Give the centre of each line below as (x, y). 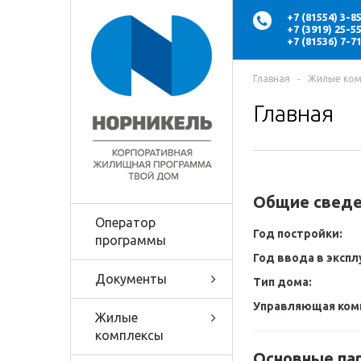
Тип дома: (282, 282)
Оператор (125, 222)
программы (131, 240)
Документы (131, 279)
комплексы (129, 335)
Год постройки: (298, 234)
